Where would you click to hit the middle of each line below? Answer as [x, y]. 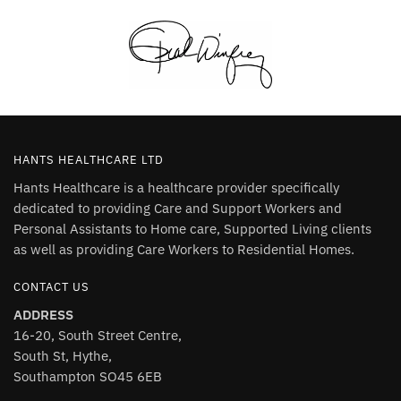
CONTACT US [51, 287]
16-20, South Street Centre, [98, 336]
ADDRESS [43, 315]
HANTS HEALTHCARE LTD [89, 160]
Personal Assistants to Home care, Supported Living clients [192, 229]
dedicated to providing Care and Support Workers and [178, 209]
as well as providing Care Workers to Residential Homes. [184, 250]
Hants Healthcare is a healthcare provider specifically [176, 188]
